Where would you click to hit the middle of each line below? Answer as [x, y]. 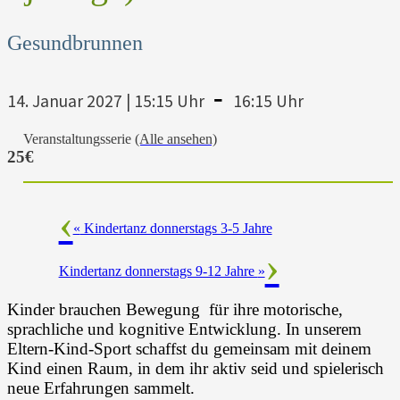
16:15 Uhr [268, 100]
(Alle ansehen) [176, 138]
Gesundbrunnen [75, 43]
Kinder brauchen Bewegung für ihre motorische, [175, 309]
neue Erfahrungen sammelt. [101, 387]
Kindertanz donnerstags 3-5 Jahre [176, 228]
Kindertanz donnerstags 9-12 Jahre [158, 271]
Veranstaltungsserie [79, 138]
